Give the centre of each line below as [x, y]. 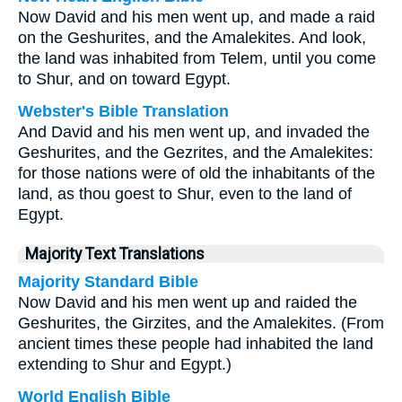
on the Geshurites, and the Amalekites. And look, [192, 38]
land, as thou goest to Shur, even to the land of [185, 194]
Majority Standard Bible [108, 282]
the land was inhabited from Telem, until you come [197, 58]
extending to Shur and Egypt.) [125, 364]
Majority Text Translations [115, 254]
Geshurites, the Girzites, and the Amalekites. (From [201, 323]
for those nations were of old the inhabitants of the [197, 173]
